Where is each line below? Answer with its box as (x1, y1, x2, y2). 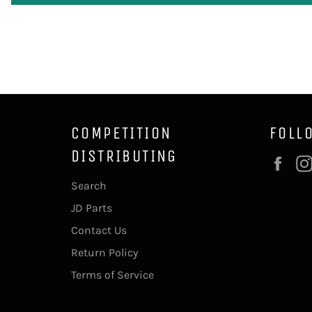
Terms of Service (71, 267, 154, 281)
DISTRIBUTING (71, 146, 178, 166)
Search (71, 178, 107, 192)
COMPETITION (71, 123, 172, 143)
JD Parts (71, 201, 112, 214)
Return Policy (71, 245, 138, 259)
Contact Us (71, 223, 127, 237)
